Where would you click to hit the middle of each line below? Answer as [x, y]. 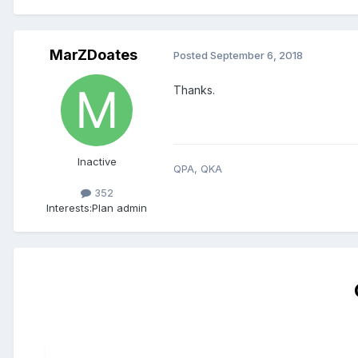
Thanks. [194, 89]
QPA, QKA [198, 168]
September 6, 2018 [257, 56]
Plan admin [119, 207]
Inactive [97, 161]
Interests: [69, 207]
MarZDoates [93, 54]
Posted [192, 56]
